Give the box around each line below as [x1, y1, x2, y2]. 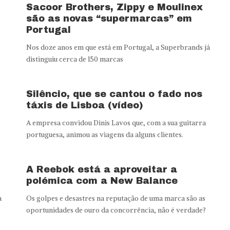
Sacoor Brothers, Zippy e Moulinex [26, 2, 203, 12]
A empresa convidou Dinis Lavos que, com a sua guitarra [26, 118, 206, 127]
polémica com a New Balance [26, 175, 178, 186]
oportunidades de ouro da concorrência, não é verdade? [26, 205, 206, 215]
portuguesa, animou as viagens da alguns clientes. [26, 130, 183, 139]
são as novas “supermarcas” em [26, 13, 192, 24]
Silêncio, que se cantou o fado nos [26, 88, 202, 99]
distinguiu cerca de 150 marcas [26, 54, 123, 64]
